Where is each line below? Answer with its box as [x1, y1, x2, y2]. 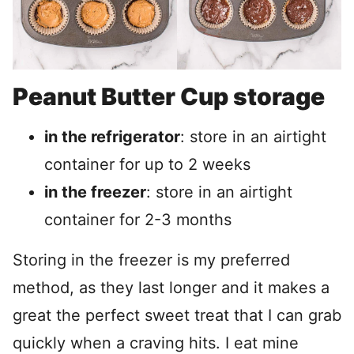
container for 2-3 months [44, 210, 232, 230]
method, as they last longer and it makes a [13, 278, 330, 298]
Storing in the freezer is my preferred [13, 250, 290, 270]
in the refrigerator [44, 127, 180, 147]
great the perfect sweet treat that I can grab [13, 306, 341, 326]
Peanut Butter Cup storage [13, 82, 325, 111]
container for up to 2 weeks [44, 155, 250, 175]
